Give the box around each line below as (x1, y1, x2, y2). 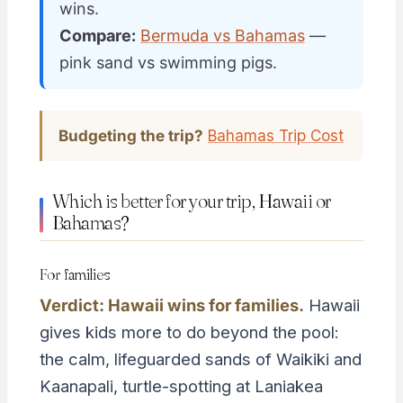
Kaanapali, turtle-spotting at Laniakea (39, 376, 323, 397)
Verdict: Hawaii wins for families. (39, 295, 304, 316)
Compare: (58, 26, 136, 46)
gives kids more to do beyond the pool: (39, 322, 339, 343)
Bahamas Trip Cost (207, 126, 344, 146)
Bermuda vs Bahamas (139, 26, 305, 46)
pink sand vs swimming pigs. (58, 53, 277, 73)
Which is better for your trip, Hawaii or (51, 189, 331, 213)
